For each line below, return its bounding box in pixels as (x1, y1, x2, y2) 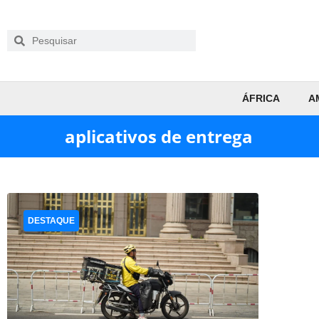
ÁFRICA (241, 93, 280, 104)
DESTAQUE (28, 216, 75, 226)
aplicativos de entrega (65, 125, 253, 148)
